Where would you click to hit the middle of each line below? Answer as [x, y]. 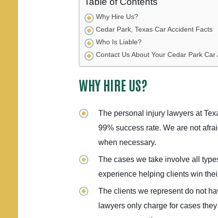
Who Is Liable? [119, 42]
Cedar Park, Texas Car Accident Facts [154, 29]
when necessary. [127, 143]
